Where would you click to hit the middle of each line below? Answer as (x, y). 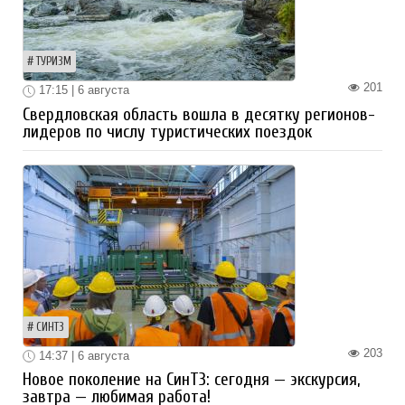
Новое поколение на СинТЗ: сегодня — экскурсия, (191, 380)
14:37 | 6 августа (82, 355)
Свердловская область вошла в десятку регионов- (199, 114)
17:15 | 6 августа (82, 90)
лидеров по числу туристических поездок (167, 132)
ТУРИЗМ (54, 62)
